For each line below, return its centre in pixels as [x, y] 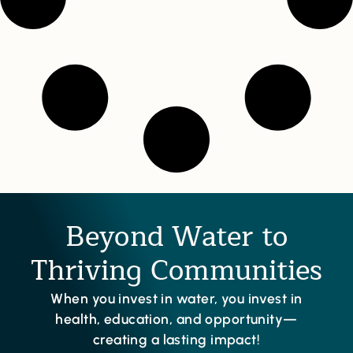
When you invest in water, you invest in [176, 299]
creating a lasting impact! [176, 340]
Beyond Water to [176, 238]
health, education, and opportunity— [176, 319]
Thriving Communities [176, 271]
